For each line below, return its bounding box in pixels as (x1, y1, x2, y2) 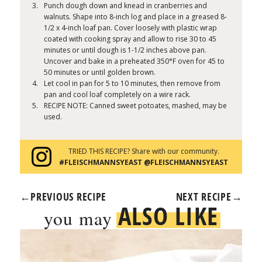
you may (43, 206, 118, 231)
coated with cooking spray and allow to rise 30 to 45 (44, 34, 217, 44)
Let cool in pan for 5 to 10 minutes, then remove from (44, 78, 221, 89)
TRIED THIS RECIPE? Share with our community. (68, 146, 219, 157)
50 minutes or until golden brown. (44, 67, 156, 78)
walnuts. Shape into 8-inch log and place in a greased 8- (44, 12, 227, 22)
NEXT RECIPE (175, 189, 232, 204)
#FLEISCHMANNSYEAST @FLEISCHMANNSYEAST (59, 157, 229, 168)
